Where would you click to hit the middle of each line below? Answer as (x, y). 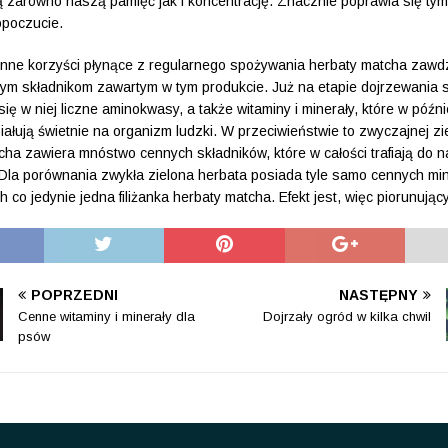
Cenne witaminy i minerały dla (107, 316)
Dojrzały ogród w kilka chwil (346, 316)
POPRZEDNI (75, 294)
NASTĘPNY (378, 294)
